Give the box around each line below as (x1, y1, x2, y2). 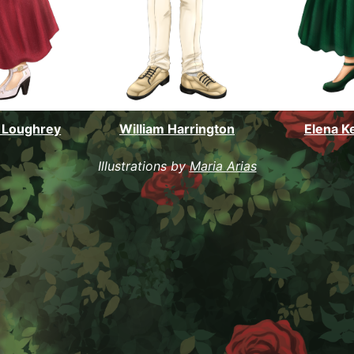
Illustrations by (97, 157, 190, 174)
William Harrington (119, 120, 235, 137)
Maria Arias (189, 157, 257, 174)
